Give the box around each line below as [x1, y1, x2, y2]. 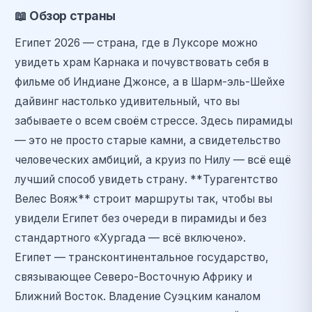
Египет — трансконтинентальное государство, [15, 250, 269, 264]
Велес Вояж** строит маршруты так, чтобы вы [15, 192, 272, 205]
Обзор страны [26, 8, 116, 23]
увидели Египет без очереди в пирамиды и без [15, 211, 267, 225]
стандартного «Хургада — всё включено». [15, 231, 246, 244]
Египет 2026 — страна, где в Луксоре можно [15, 36, 258, 49]
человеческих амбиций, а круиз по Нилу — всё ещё [15, 153, 291, 166]
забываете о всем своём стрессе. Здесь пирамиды [15, 114, 292, 127]
